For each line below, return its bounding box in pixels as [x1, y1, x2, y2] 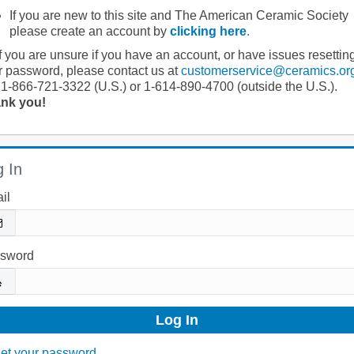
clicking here [169, 24, 247, 38]
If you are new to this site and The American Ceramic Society [9, 9, 348, 22]
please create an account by [9, 24, 170, 38]
